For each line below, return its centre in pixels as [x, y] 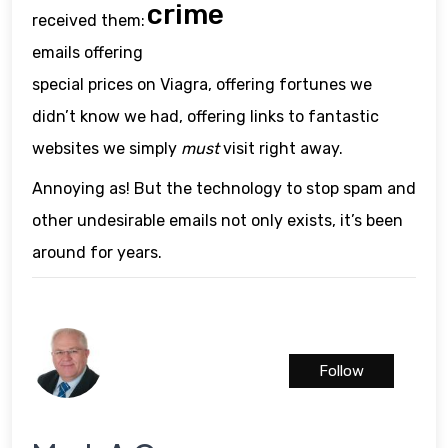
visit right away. [281, 149]
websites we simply [106, 149]
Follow [341, 371]
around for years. [97, 253]
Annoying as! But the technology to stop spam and [224, 189]
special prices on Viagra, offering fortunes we [202, 85]
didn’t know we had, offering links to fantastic [205, 117]
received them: [88, 21]
